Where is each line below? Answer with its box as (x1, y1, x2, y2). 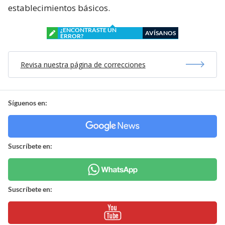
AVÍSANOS (145, 29, 176, 37)
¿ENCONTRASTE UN (60, 26, 117, 34)
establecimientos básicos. (8, 2, 110, 14)
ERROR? (60, 32, 83, 40)
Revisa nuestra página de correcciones (20, 59, 146, 69)
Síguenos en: (8, 98, 47, 107)
